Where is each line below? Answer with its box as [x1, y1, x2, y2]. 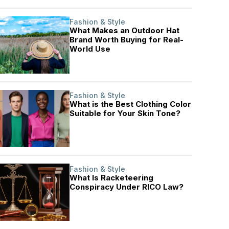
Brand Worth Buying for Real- [70, 35, 184, 44]
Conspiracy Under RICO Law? [70, 182, 184, 192]
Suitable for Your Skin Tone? [70, 108, 181, 118]
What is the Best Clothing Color [70, 99, 192, 109]
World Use [70, 44, 111, 54]
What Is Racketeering [70, 173, 154, 182]
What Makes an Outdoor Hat [70, 26, 180, 35]
